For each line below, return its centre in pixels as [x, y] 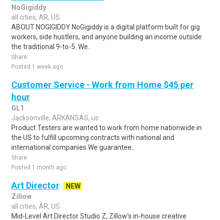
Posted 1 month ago [39, 167]
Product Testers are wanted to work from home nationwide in [107, 128]
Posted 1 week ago [37, 67]
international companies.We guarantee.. [73, 147]
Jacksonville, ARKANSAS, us [55, 118]
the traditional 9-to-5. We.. [51, 47]
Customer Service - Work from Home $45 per [102, 85]
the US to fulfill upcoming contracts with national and [93, 137]
